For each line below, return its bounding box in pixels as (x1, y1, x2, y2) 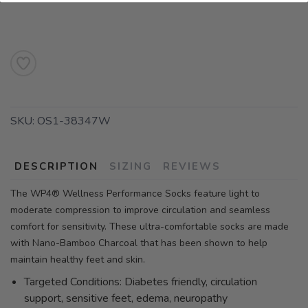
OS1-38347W (37, 113, 111, 129)
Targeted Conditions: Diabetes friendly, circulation (24, 274, 257, 290)
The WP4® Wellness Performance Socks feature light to (10, 187, 260, 201)
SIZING (109, 159, 152, 174)
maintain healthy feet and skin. (10, 253, 148, 267)
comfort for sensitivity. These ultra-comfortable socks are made (10, 220, 289, 234)
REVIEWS (163, 159, 221, 174)
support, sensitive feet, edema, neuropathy (24, 291, 230, 307)
